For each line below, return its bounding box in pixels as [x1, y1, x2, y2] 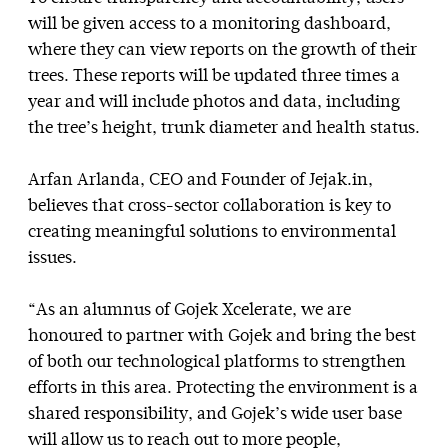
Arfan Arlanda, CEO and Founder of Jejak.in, [28, 171, 373, 189]
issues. [28, 249, 77, 267]
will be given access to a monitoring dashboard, [28, 15, 391, 33]
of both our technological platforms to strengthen [28, 353, 406, 371]
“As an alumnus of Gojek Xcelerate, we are [28, 301, 351, 319]
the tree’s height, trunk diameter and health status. [28, 119, 420, 137]
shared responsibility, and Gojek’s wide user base [28, 405, 402, 423]
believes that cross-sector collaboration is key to [28, 197, 391, 215]
